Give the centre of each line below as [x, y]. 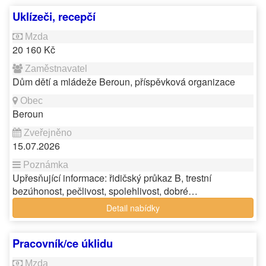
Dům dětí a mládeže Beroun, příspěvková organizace [124, 82]
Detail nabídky [133, 208]
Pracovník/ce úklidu [63, 243]
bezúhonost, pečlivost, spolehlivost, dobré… [105, 191]
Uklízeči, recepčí [54, 16]
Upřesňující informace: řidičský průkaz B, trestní [112, 178]
